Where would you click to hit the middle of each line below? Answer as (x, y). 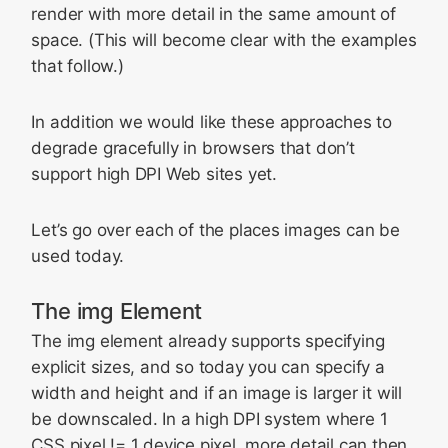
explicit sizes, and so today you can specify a (208, 367)
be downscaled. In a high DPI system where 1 (209, 419)
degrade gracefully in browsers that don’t (193, 148)
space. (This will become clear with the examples (224, 40)
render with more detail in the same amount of (213, 14)
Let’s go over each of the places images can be (215, 230)
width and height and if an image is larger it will (216, 393)
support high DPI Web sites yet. (154, 174)
